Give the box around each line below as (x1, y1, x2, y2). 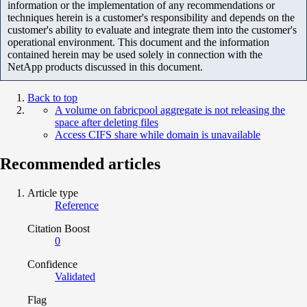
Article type (27, 186, 78, 199)
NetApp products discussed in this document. (8, 60, 203, 73)
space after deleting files (55, 116, 158, 128)
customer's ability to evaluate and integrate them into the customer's (8, 23, 297, 36)
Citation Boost (27, 222, 90, 234)
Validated (55, 270, 95, 282)
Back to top (27, 91, 77, 103)
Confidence (27, 258, 77, 270)
